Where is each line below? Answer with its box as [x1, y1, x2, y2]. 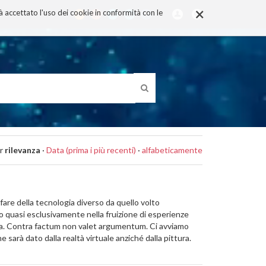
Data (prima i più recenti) [46, 145, 136, 155]
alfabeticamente [142, 145, 202, 155]
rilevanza [5, 145, 40, 155]
